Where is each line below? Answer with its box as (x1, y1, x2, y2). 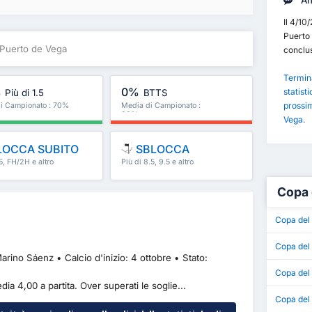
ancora (121, 166, 146, 176)
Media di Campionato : (121, 101, 201, 111)
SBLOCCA (133, 142, 190, 157)
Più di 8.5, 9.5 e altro (121, 157, 194, 167)
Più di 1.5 (5, 87, 45, 99)
